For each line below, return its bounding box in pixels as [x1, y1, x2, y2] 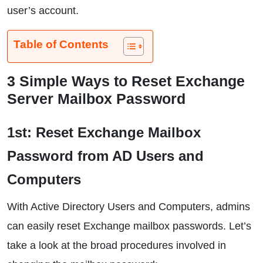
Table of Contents [14, 38, 109, 50]
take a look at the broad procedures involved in [7, 240, 226, 251]
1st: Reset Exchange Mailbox [7, 124, 201, 140]
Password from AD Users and [7, 148, 204, 164]
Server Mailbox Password [7, 90, 186, 107]
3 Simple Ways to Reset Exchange [7, 73, 245, 89]
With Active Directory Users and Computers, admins [7, 201, 250, 213]
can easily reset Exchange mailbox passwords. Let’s [7, 220, 251, 232]
